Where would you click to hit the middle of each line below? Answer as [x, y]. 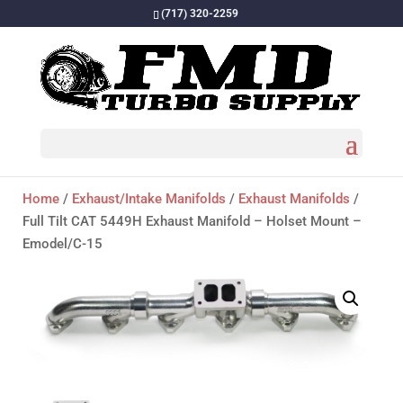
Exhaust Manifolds [294, 199]
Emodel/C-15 [63, 244]
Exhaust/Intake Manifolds [149, 199]
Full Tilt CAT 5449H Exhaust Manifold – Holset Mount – [192, 221]
